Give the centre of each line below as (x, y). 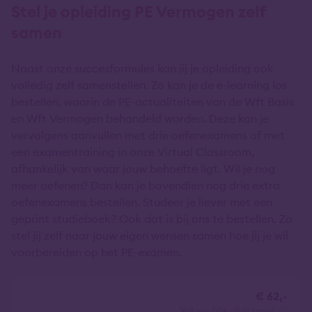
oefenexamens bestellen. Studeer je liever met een (142, 202)
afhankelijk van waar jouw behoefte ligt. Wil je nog (143, 169)
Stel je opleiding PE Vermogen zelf (138, 11)
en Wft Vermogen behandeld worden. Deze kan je (140, 118)
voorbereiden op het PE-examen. (96, 252)
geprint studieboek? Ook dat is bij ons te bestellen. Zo (152, 219)
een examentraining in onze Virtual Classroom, (133, 152)
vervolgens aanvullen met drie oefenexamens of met (148, 135)
